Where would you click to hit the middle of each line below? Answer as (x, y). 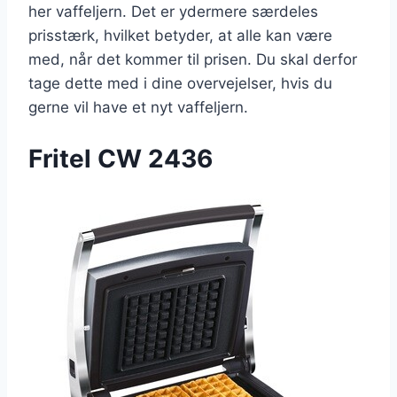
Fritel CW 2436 (121, 159)
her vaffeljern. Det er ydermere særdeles (173, 12)
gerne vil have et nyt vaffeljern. (138, 108)
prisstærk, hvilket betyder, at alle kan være (180, 36)
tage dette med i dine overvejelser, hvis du (180, 84)
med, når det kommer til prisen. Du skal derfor (193, 60)
